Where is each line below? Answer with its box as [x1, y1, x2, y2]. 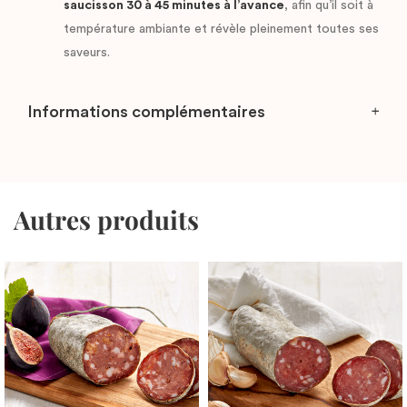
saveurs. [64, 45, 110, 59]
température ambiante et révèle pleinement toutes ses [64, 22, 379, 35]
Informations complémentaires [27, 104, 265, 121]
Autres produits [14, 202, 199, 236]
